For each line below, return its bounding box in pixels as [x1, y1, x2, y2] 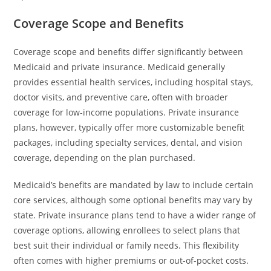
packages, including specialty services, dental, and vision [13, 137, 243, 148]
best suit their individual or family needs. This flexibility [13, 240, 240, 251]
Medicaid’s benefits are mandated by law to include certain [13, 179, 254, 191]
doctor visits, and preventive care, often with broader [13, 91, 229, 103]
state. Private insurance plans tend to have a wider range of [13, 209, 256, 221]
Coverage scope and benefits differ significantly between [13, 46, 244, 57]
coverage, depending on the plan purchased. [13, 152, 196, 163]
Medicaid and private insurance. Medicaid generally [13, 61, 226, 73]
